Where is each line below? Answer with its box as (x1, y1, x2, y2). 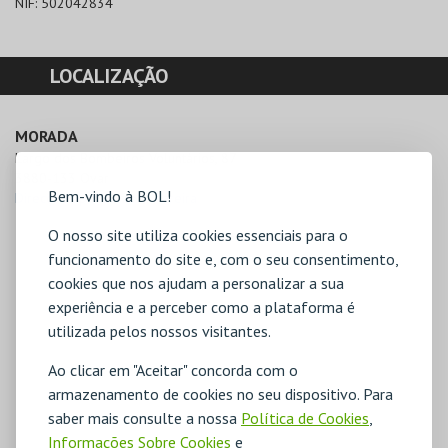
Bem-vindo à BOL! (48, 186, 171, 206)
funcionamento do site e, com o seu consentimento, (48, 249, 398, 269)
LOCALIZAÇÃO (50, 62, 168, 89)
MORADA (15, 125, 78, 146)
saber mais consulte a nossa (48, 408, 241, 428)
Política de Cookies (241, 408, 369, 428)
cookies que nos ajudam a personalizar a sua (48, 273, 344, 293)
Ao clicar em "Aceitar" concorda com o (48, 360, 298, 380)
